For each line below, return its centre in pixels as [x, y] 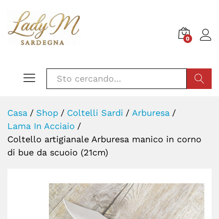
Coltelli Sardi [95, 112]
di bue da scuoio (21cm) [58, 152]
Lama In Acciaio [41, 126]
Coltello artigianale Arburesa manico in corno [104, 139]
